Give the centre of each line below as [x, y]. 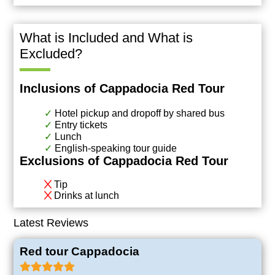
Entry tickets [81, 125]
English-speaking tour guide [116, 148]
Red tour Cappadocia [80, 251]
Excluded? [51, 54]
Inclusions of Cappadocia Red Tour [122, 88]
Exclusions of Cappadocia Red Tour [124, 161]
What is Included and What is [107, 38]
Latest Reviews [51, 223]
